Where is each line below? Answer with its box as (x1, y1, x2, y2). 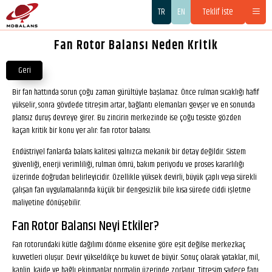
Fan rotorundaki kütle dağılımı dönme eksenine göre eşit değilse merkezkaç (12, 238, 245, 251)
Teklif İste (203, 5, 233, 19)
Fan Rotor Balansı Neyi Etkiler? (12, 216, 159, 237)
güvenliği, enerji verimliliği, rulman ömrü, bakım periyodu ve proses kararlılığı (12, 158, 244, 171)
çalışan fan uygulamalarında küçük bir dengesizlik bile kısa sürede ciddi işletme (12, 183, 251, 197)
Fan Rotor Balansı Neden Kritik (54, 36, 218, 55)
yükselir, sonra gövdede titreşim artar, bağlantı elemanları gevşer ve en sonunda (12, 98, 255, 112)
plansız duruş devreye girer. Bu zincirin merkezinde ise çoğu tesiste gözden (12, 111, 241, 124)
